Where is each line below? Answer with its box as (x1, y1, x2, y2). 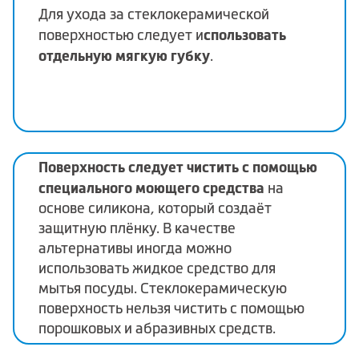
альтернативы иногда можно (38, 240, 232, 257)
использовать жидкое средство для (38, 260, 276, 277)
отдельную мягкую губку (38, 47, 210, 65)
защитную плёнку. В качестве (38, 220, 236, 237)
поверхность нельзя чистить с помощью (38, 301, 305, 317)
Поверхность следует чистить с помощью (38, 159, 317, 176)
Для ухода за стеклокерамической (38, 6, 269, 23)
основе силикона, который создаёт (38, 200, 272, 217)
